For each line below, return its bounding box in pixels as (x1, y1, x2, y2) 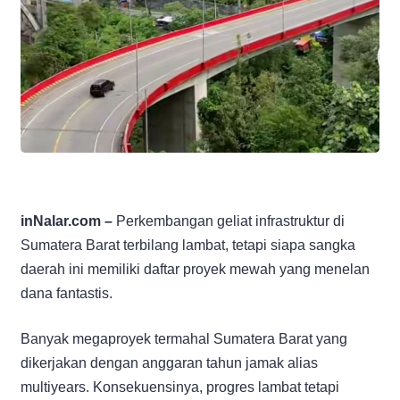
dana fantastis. (21, 285, 112, 301)
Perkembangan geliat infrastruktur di (112, 212, 345, 229)
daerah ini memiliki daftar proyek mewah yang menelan (21, 261, 370, 277)
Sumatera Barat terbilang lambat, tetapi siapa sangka (21, 237, 355, 253)
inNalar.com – (21, 212, 112, 229)
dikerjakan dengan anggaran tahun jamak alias (21, 354, 318, 371)
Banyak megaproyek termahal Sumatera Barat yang (21, 330, 347, 346)
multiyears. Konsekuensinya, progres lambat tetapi (21, 379, 339, 395)
